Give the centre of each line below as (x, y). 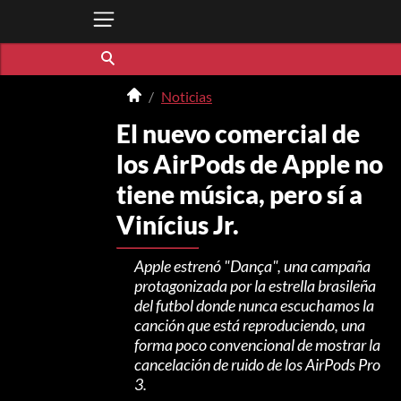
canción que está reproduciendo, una (249, 324)
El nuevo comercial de (238, 133)
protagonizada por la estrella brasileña (255, 285)
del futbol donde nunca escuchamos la (254, 305)
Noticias (186, 97)
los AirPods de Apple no (249, 163)
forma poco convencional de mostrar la (257, 344)
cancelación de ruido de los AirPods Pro (257, 364)
